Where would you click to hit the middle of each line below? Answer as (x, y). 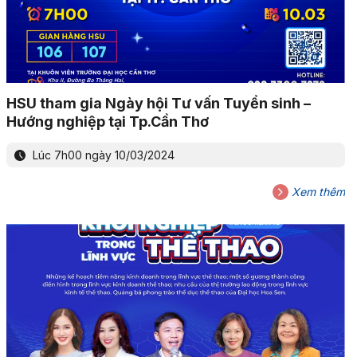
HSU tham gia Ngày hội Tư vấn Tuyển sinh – (158, 104)
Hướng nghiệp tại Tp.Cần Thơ (107, 122)
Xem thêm (316, 192)
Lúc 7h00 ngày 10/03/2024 (102, 155)
